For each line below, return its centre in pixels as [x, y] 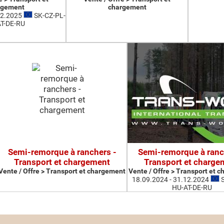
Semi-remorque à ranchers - [62, 152]
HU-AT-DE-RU [192, 187]
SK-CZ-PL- [49, 15]
